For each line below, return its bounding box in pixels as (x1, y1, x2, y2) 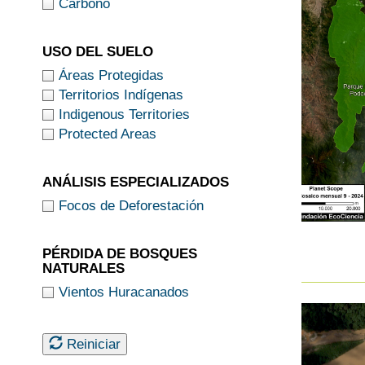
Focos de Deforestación (59, 197, 204, 213)
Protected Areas (59, 125, 156, 142)
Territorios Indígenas (59, 86, 183, 103)
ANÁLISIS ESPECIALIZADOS (42, 174, 229, 190)
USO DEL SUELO (42, 43, 153, 59)
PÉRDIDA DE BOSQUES (42, 245, 197, 262)
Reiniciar (67, 336, 121, 352)
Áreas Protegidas (59, 67, 164, 83)
